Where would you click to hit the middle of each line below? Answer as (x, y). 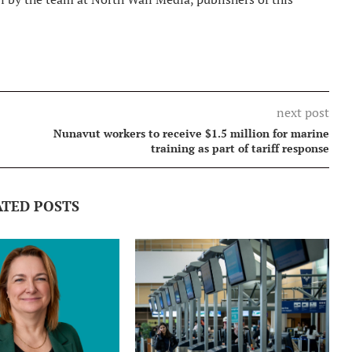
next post (302, 112)
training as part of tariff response (240, 148)
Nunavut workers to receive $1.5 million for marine (191, 133)
